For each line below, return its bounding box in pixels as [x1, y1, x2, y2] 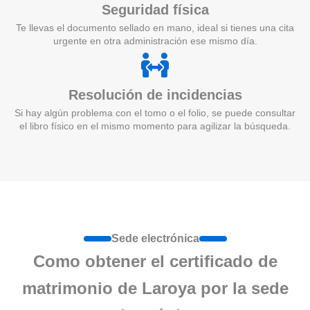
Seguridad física [101, 1, 209, 17]
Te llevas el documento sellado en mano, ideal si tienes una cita [16, 21, 294, 33]
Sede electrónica [111, 232, 199, 244]
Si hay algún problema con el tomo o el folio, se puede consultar [15, 107, 295, 118]
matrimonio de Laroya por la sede [21, 278, 289, 298]
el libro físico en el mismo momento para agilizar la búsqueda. [19, 120, 291, 131]
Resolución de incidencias [68, 86, 242, 102]
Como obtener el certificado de [33, 251, 277, 271]
